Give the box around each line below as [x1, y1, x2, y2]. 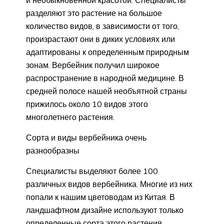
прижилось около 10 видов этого [26, 98, 148, 109]
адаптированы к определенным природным [26, 46, 189, 57]
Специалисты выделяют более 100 [26, 165, 158, 176]
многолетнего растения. [26, 111, 114, 122]
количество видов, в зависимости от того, [26, 20, 179, 31]
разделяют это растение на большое [26, 7, 162, 18]
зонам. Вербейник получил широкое [26, 59, 159, 70]
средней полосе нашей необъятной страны [26, 85, 187, 96]
